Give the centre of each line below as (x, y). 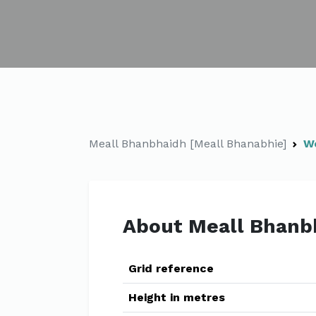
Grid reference (171, 268)
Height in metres (177, 297)
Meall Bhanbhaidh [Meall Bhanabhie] (188, 144)
